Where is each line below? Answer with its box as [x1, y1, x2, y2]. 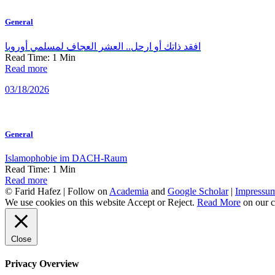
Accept [127, 197, 155, 208]
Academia [109, 186, 149, 197]
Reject [168, 197, 192, 208]
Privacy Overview [5, 258, 79, 269]
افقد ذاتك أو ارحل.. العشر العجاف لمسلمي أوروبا [5, 41, 201, 52]
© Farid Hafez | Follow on [5, 186, 109, 197]
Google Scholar [168, 186, 228, 197]
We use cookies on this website [5, 197, 127, 208]
